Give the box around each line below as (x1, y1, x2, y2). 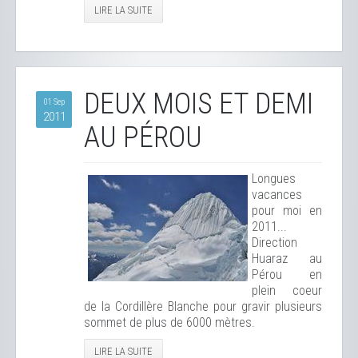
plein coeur (252, 283, 322, 298)
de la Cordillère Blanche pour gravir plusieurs (84, 299, 322, 314)
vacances (252, 187, 302, 202)
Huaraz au (252, 251, 322, 266)
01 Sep (43, 97, 65, 107)
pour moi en (252, 203, 322, 218)
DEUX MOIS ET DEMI (84, 87, 313, 121)
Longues (252, 171, 296, 186)
